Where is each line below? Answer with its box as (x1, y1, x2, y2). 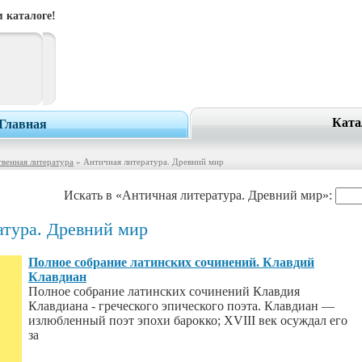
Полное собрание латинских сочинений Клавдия (28, 284, 300, 298)
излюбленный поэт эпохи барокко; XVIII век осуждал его (28, 314, 347, 327)
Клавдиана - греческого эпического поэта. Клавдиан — (28, 299, 335, 313)
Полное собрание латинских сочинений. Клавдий (28, 255, 314, 269)
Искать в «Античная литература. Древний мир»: (64, 187, 335, 202)
